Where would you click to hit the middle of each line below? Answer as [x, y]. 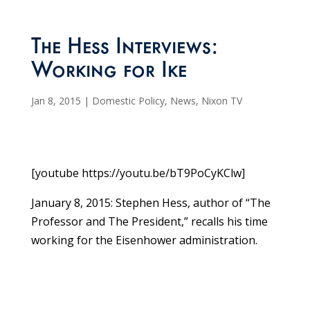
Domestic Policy [128, 101]
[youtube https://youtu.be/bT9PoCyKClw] [138, 173]
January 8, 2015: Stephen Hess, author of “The [151, 203]
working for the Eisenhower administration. [144, 240]
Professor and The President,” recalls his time [149, 222]
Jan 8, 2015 [56, 101]
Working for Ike [109, 73]
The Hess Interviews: [124, 49]
